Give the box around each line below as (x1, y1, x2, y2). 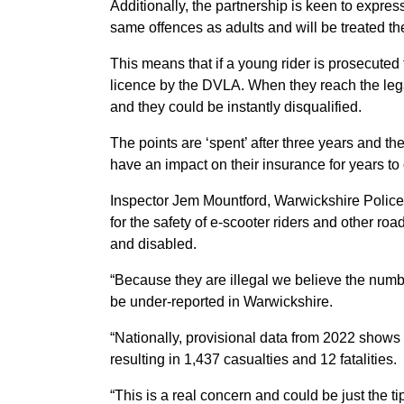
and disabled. (110, 236, 204, 252)
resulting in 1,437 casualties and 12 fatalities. (110, 352, 400, 367)
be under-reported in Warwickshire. (110, 294, 336, 309)
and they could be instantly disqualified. (110, 99, 365, 115)
